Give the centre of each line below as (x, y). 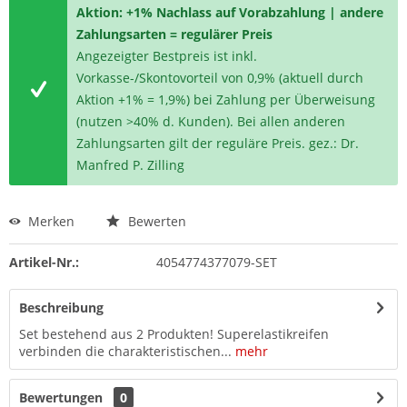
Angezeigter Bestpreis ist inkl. (167, 56)
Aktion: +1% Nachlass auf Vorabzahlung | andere (230, 12)
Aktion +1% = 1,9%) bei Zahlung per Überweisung (226, 99)
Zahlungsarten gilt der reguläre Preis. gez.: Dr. (218, 143)
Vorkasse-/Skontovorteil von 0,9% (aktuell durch (220, 78)
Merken (51, 221)
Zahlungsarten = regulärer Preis (175, 34)
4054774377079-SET (216, 262)
